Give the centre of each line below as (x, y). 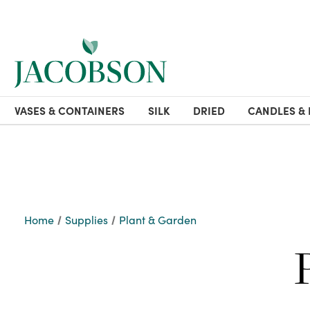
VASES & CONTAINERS (70, 110)
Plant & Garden (158, 220)
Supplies (87, 220)
